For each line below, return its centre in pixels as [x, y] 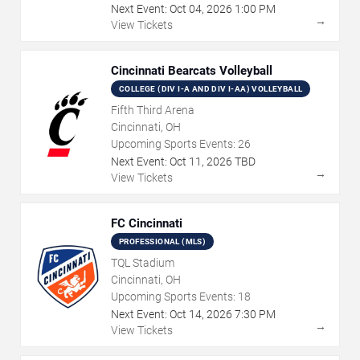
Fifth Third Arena [153, 110]
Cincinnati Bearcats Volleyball [192, 71]
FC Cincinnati [147, 224]
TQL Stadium [143, 263]
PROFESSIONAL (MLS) [163, 242]
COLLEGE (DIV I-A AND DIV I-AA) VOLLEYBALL [211, 89]
